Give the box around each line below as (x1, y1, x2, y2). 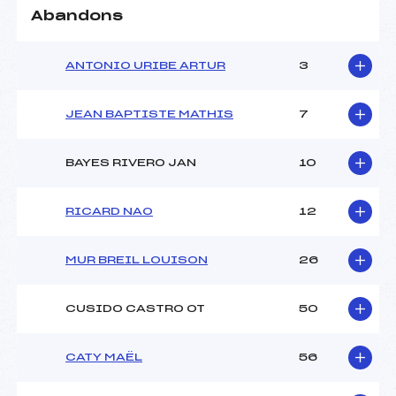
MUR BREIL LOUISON (65, 255, 208, 266)
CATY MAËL (65, 352, 142, 363)
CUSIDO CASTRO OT (65, 303, 205, 315)
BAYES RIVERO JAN (65, 157, 196, 169)
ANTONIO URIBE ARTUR (65, 60, 225, 72)
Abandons (31, 10, 123, 24)
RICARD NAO (65, 206, 153, 217)
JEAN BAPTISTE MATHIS (65, 109, 233, 120)
